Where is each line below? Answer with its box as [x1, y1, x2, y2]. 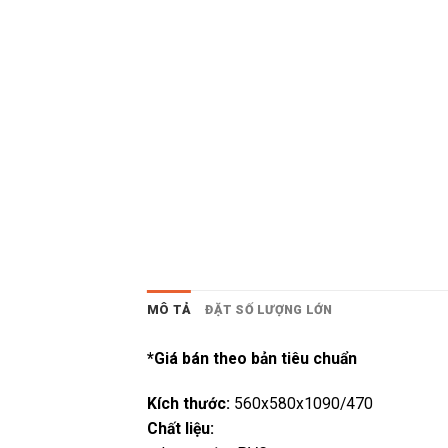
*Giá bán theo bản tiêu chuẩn [147, 348, 357, 368]
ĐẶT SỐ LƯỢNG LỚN [205, 302, 333, 318]
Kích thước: [147, 394, 230, 414]
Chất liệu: [147, 419, 218, 439]
